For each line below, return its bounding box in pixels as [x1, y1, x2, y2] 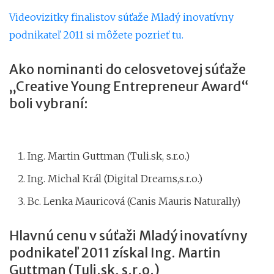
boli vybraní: [9, 95, 88, 112]
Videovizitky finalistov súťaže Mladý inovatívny [9, 10, 234, 23]
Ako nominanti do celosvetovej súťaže [9, 61, 246, 78]
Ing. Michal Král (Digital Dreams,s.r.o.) [28, 172, 202, 185]
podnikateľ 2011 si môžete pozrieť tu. [9, 28, 183, 41]
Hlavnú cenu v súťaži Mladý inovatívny [9, 227, 247, 244]
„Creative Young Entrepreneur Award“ [9, 78, 249, 95]
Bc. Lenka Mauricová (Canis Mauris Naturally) [28, 194, 240, 207]
